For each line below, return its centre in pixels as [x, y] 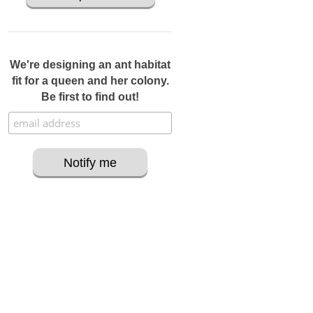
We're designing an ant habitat [90, 65]
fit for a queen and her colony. [90, 81]
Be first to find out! [90, 97]
